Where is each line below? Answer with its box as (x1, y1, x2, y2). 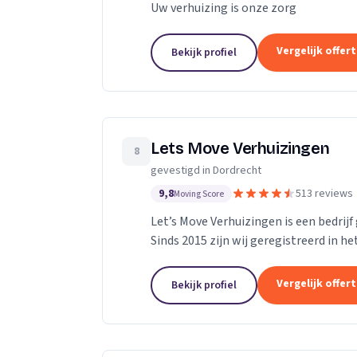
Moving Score (174, 188, 224, 201)
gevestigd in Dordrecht (151, 163, 261, 179)
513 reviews (296, 186, 353, 202)
